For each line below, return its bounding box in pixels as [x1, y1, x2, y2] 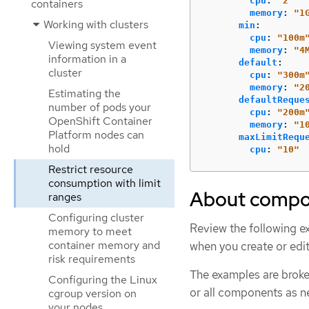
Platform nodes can [48, 128, 144, 142]
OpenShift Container [48, 114, 152, 128]
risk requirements [48, 252, 135, 266]
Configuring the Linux [48, 272, 157, 287]
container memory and [48, 238, 160, 252]
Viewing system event [48, 38, 157, 52]
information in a [48, 52, 126, 66]
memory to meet [48, 224, 132, 239]
